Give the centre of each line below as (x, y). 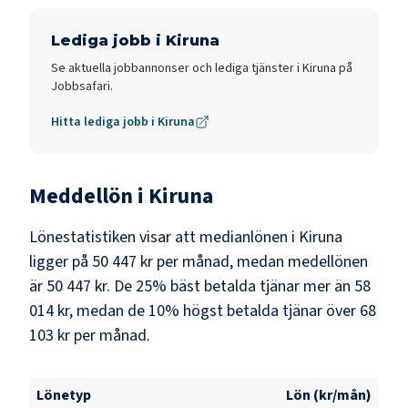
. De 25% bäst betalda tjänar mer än (229, 286)
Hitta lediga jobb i (104, 122)
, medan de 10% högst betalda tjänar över (213, 311)
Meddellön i (89, 196)
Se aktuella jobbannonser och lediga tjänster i (177, 68)
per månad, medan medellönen (260, 261)
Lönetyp (64, 395)
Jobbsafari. (82, 86)
